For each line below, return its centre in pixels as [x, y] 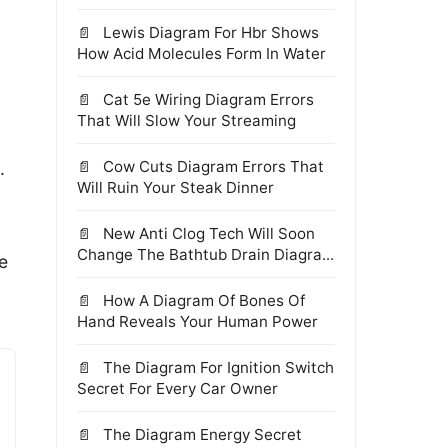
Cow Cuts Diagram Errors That [211, 166]
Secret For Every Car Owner [177, 388]
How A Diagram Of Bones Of [202, 300]
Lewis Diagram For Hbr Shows [209, 32]
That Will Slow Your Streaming [186, 120]
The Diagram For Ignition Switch [216, 367]
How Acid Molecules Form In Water [201, 53]
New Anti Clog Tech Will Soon [207, 233]
